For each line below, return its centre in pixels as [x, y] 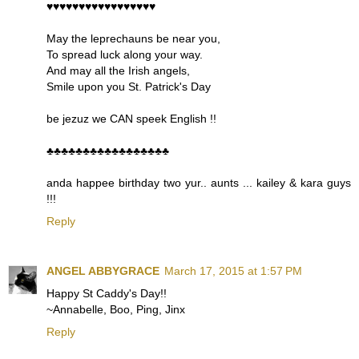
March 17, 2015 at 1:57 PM [233, 271]
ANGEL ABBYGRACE [103, 271]
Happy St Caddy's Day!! [107, 294]
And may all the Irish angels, [118, 71]
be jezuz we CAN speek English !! [131, 119]
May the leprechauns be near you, [133, 39]
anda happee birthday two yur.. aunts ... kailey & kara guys [199, 183]
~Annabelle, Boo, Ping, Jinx [116, 310]
